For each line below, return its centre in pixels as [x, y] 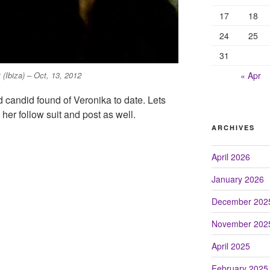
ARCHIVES [233, 127]
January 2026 [237, 179]
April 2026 [231, 156]
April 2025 [231, 246]
